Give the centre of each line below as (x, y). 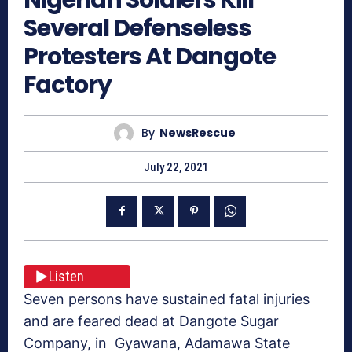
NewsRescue (198, 133)
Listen (66, 277)
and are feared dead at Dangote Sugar (151, 321)
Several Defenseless (137, 28)
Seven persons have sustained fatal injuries (167, 299)
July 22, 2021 (176, 167)
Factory (68, 84)
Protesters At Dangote (150, 56)
